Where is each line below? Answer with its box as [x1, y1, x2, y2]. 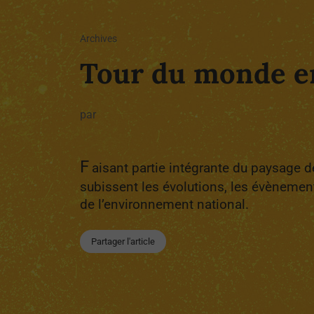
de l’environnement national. [80, 196, 249, 212]
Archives [80, 32, 117, 45]
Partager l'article [91, 235, 155, 247]
